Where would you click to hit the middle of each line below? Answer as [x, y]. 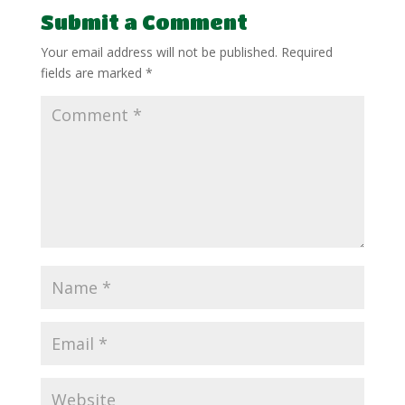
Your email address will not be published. [159, 52]
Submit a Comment [144, 22]
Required [306, 52]
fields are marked [93, 72]
